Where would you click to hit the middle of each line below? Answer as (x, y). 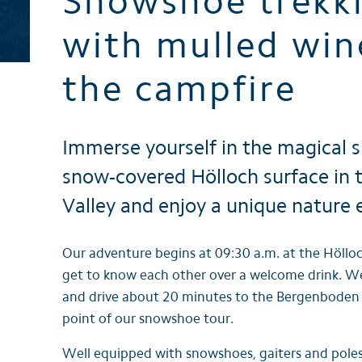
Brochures (61, 24)
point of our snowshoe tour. (148, 319)
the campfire (179, 88)
